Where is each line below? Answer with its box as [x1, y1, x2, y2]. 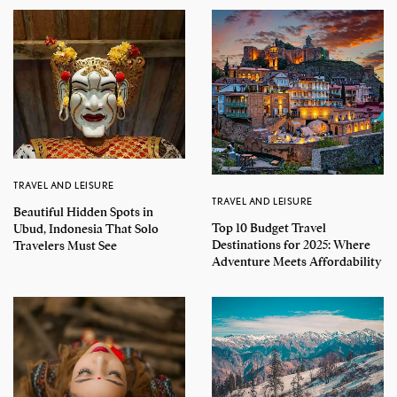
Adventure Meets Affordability [212, 253, 382, 270]
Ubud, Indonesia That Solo [13, 220, 159, 237]
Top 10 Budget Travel [212, 220, 326, 237]
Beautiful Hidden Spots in [13, 203, 153, 220]
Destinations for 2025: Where [212, 237, 370, 253]
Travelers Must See [13, 237, 117, 253]
